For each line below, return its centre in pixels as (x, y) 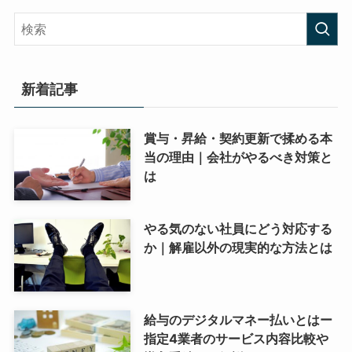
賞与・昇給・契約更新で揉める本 (238, 138)
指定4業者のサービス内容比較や (236, 339)
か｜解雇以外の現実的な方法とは (238, 248)
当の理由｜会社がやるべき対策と (238, 157)
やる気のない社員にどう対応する (238, 229)
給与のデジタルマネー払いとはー (238, 320)
